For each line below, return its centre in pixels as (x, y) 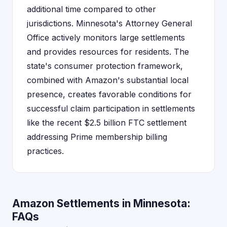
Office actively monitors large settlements (106, 37)
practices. (45, 151)
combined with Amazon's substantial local (108, 80)
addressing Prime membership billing (97, 137)
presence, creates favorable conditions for (109, 94)
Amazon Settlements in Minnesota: (101, 203)
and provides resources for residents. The (108, 52)
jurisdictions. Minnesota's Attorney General (109, 23)
